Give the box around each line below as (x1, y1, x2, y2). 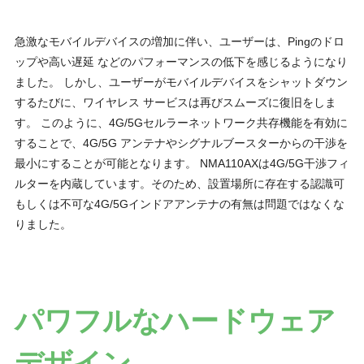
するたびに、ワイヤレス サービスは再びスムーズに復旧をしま (14, 95, 336, 109)
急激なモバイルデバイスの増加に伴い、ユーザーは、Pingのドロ (14, 34, 344, 48)
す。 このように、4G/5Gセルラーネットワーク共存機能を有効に (14, 115, 348, 129)
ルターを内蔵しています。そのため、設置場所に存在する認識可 (14, 176, 344, 190)
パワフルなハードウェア (14, 304, 336, 336)
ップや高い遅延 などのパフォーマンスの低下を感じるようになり (14, 54, 348, 68)
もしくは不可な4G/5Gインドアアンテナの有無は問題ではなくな (14, 197, 344, 210)
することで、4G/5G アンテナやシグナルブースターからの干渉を (14, 136, 348, 149)
